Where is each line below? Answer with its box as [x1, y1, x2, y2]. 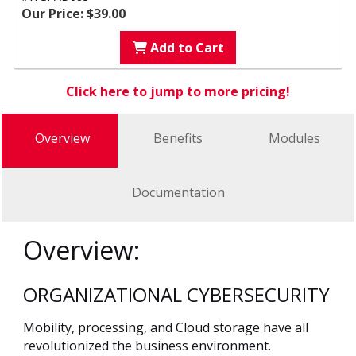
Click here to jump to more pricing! [66, 83, 290, 101]
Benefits [153, 130, 203, 148]
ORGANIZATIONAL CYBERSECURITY [23, 281, 330, 308]
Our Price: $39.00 [21, 5, 126, 23]
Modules [268, 130, 320, 148]
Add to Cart [146, 39, 224, 57]
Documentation [131, 184, 225, 202]
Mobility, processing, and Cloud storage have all [23, 319, 308, 337]
